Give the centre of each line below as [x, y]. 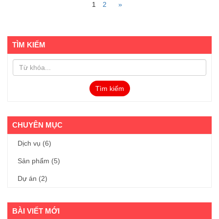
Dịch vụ [29, 143]
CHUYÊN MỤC [37, 125]
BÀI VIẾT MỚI [36, 211]
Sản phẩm [33, 161]
